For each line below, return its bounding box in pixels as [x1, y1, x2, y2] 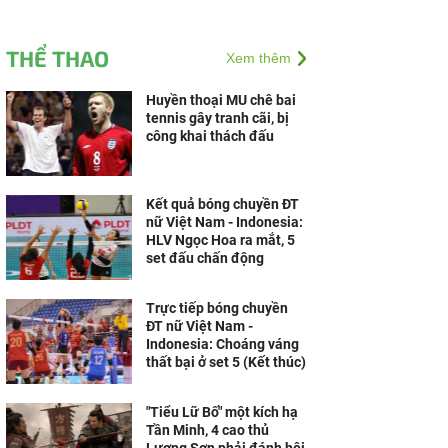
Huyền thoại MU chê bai [146, 92, 296, 108]
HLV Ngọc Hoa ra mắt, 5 [146, 232, 295, 248]
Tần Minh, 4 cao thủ [146, 422, 269, 438]
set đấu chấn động [146, 250, 264, 266]
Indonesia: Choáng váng [146, 336, 299, 352]
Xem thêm [226, 50, 291, 66]
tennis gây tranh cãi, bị [146, 110, 289, 126]
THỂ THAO [6, 45, 109, 71]
